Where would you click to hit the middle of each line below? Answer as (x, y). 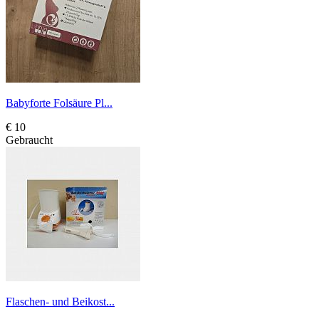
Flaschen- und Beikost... (60, 301)
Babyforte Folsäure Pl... (59, 103)
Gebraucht (29, 140)
